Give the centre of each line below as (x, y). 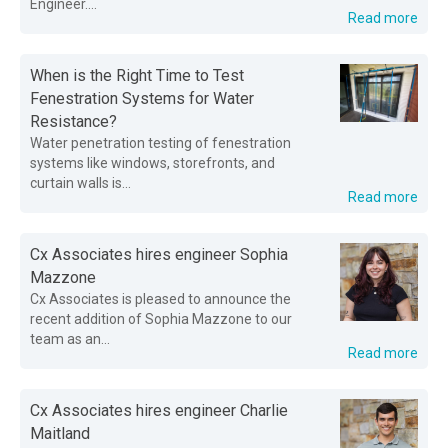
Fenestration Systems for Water (142, 98)
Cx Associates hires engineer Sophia (159, 254)
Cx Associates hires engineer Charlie (159, 410)
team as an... (70, 339)
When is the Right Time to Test (137, 75)
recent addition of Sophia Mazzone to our (161, 319)
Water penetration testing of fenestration (160, 143)
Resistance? (73, 121)
